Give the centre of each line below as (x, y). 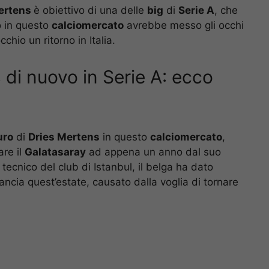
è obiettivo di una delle (90, 11)
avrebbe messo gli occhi (184, 26)
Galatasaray (55, 152)
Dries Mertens (64, 137)
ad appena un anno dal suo (153, 152)
